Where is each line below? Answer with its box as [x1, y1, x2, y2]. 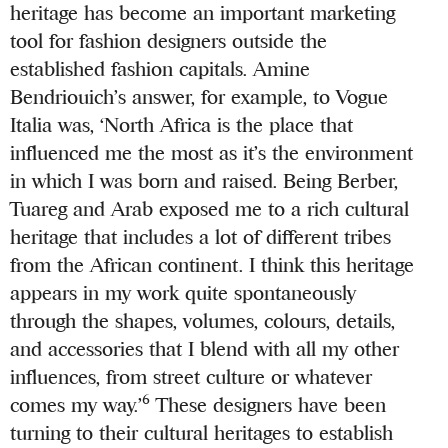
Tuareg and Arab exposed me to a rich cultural [10, 197, 410, 221]
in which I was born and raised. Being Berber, [10, 169, 399, 193]
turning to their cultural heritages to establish [10, 421, 394, 445]
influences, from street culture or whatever [10, 365, 373, 389]
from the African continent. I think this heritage [10, 253, 415, 277]
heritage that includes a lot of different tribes [10, 225, 392, 249]
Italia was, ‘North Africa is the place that [10, 113, 354, 137]
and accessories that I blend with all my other [10, 337, 400, 361]
